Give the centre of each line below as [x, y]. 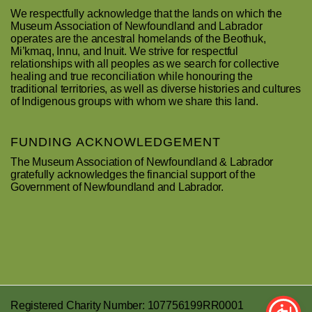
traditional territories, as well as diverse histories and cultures [156, 88]
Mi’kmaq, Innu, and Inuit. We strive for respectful [124, 51]
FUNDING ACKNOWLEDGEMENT [116, 142]
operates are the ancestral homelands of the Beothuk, [138, 38]
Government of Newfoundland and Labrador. [117, 187]
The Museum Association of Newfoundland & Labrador [142, 162]
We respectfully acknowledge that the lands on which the [146, 13]
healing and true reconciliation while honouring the [132, 76]
